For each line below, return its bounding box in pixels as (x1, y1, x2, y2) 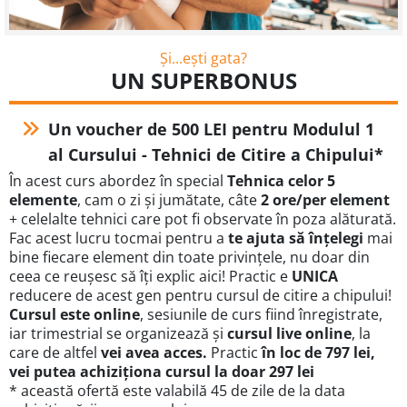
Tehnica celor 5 (227, 171, 335, 192)
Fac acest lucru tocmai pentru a (9, 228, 228, 249)
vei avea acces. (101, 342, 207, 363)
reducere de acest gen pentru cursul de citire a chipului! (9, 285, 392, 306)
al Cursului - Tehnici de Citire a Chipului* (48, 144, 383, 166)
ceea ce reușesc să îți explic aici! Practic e (9, 266, 292, 287)
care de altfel (9, 342, 101, 363)
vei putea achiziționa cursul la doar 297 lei (9, 362, 314, 382)
